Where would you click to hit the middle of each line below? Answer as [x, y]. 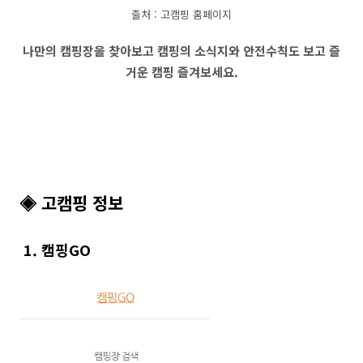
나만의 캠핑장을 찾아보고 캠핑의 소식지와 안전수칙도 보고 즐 [181, 51]
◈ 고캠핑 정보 [71, 203]
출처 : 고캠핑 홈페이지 [181, 14]
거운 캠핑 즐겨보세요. [181, 72]
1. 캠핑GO [55, 250]
